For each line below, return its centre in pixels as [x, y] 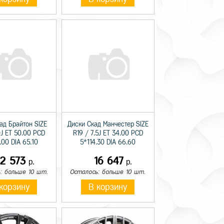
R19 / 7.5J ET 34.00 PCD [108, 133]
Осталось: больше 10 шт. [108, 171]
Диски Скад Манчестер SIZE [108, 124]
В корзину [108, 187]
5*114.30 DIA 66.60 [108, 142]
